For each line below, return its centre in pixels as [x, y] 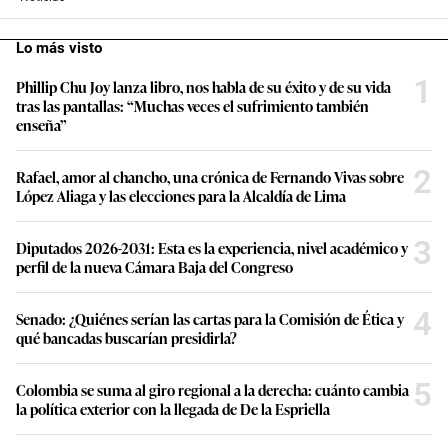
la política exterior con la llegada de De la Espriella [173, 408]
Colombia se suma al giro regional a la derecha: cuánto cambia [212, 389]
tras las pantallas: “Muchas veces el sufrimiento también [192, 105]
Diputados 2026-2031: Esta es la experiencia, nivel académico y [212, 247]
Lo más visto [59, 47]
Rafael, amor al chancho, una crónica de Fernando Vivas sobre [210, 176]
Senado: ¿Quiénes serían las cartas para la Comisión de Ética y [210, 318]
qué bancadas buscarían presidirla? [126, 337]
